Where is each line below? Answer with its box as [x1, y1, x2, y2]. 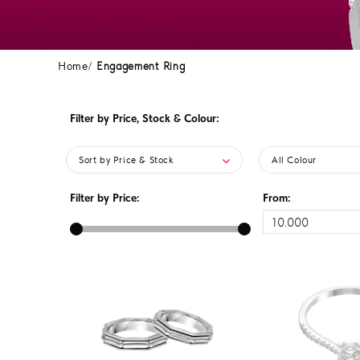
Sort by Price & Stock [79, 154, 174, 166]
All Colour [272, 154, 317, 166]
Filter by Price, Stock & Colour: [70, 112, 219, 125]
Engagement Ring [96, 59, 186, 72]
